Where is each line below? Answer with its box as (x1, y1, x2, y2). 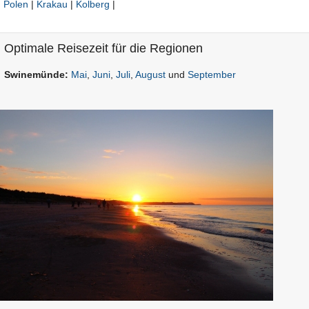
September (188, 69, 236, 81)
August (135, 69, 166, 81)
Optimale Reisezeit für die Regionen (4, 41, 203, 56)
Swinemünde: (4, 69, 68, 81)
